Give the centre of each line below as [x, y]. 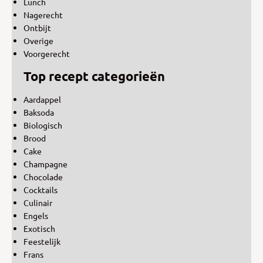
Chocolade [43, 176]
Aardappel [42, 99]
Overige [38, 40]
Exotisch [39, 228]
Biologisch [43, 125]
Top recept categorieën [94, 76]
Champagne [45, 163]
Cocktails [41, 189]
